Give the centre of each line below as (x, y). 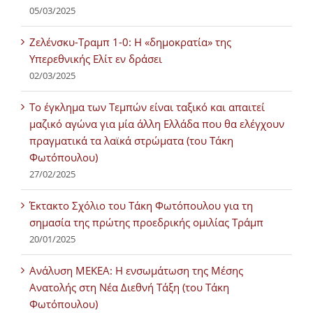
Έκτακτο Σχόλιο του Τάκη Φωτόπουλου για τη (141, 205)
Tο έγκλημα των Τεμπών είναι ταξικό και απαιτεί (147, 107)
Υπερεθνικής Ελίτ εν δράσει (96, 58)
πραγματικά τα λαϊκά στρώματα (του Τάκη (131, 140)
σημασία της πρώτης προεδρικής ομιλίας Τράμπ (146, 222)
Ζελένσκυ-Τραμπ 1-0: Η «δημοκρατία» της (130, 42)
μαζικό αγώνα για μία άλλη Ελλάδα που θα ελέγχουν (157, 123)
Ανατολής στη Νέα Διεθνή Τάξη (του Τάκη (129, 287)
